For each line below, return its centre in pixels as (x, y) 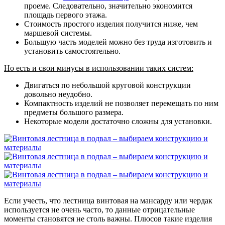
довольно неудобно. (58, 94)
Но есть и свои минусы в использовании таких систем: (99, 68)
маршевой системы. (58, 33)
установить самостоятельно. (72, 51)
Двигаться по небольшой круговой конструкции (107, 85)
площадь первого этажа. (66, 15)
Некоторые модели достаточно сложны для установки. (118, 121)
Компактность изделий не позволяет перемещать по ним (121, 103)
